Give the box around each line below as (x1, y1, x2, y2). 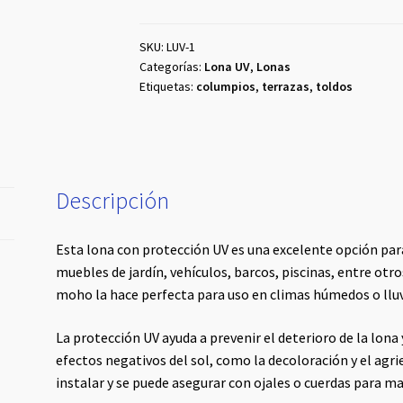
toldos (315, 78, 353, 95)
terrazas (261, 78, 309, 95)
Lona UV (203, 58, 250, 76)
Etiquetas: (139, 78, 196, 95)
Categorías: (139, 58, 204, 76)
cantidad (138, 13, 192, 32)
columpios (195, 78, 255, 95)
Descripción (56, 186, 170, 216)
